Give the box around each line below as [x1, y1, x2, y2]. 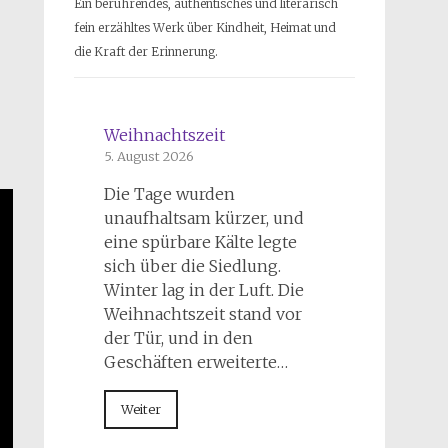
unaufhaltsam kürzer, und [103, 208, 304, 229]
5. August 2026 [103, 148, 194, 165]
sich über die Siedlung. [103, 256, 281, 277]
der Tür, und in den [103, 328, 253, 349]
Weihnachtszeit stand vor [103, 304, 302, 325]
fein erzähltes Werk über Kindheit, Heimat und [73, 20, 336, 36]
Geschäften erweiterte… [103, 352, 288, 373]
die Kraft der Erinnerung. [73, 44, 218, 60]
